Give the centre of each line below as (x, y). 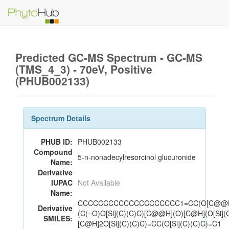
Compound (53, 152)
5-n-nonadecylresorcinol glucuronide (137, 157)
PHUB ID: (57, 142)
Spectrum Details (61, 118)
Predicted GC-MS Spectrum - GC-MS (109, 57)
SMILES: (58, 218)
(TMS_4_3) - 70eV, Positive (84, 69)
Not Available (99, 182)
